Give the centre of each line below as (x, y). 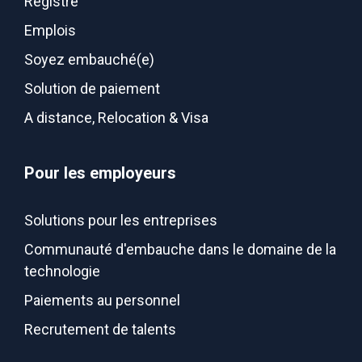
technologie (62, 271)
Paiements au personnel (102, 300)
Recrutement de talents (100, 329)
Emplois (50, 30)
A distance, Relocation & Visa (116, 118)
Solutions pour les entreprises (121, 220)
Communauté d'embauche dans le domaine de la (180, 249)
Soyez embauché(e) (89, 59)
